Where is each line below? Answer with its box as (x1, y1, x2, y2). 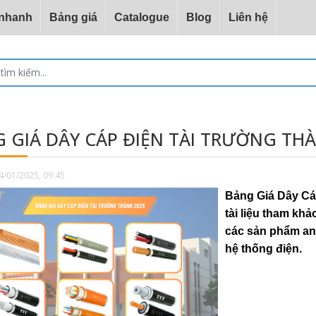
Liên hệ (229, 11, 268, 23)
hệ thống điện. (225, 243, 302, 255)
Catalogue (114, 11, 169, 23)
